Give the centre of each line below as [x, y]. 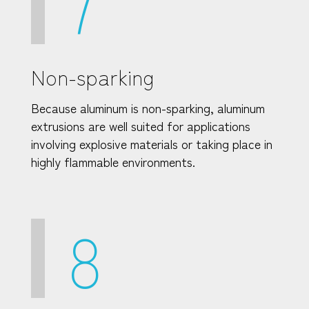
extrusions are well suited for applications [141, 125]
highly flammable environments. [113, 161]
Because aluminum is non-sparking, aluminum [148, 107]
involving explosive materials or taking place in [152, 143]
